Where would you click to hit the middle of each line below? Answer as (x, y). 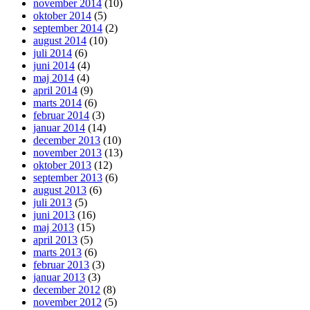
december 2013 (67, 140)
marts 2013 (57, 253)
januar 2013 (59, 277)
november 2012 (67, 302)
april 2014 (55, 91)
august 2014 (60, 41)
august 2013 (60, 190)
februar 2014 (61, 116)
